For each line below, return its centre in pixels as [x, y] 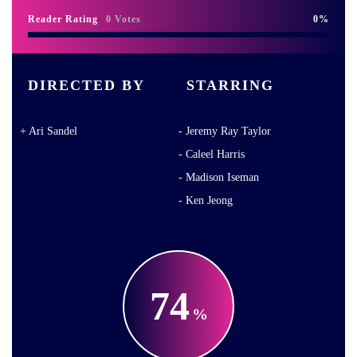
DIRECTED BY [86, 85]
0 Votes [124, 19]
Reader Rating [63, 19]
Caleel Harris [215, 154]
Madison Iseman [222, 177]
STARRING [230, 85]
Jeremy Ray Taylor [228, 131]
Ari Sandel [53, 131]
